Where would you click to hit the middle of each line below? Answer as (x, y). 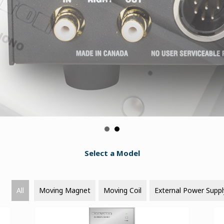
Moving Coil (122, 190)
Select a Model (112, 153)
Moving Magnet (65, 190)
